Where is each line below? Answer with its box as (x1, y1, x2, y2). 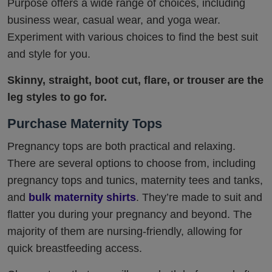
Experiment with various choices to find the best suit (7, 31, 258, 44)
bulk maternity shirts (29, 191, 136, 204)
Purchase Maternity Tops (7, 116, 162, 132)
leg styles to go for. (7, 91, 107, 104)
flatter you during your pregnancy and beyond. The (7, 208, 252, 221)
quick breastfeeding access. (7, 242, 142, 255)
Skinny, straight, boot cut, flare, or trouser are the (7, 74, 263, 87)
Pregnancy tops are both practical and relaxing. (7, 140, 236, 153)
